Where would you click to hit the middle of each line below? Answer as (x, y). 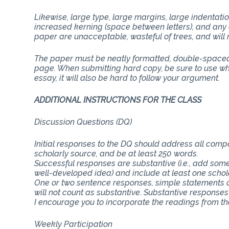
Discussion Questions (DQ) (83, 122)
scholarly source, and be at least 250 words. (117, 153)
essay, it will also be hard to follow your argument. (127, 78)
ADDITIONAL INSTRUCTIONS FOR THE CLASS (118, 100)
